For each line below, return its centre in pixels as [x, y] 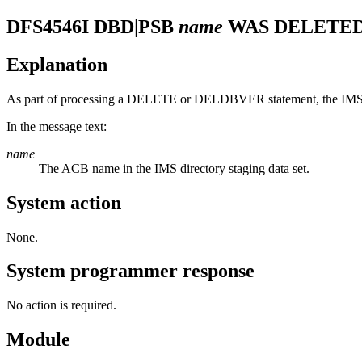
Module [38, 340]
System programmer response [130, 271]
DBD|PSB [136, 26]
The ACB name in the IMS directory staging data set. [174, 168]
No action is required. [61, 305]
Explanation [57, 64]
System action [64, 202]
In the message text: [57, 126]
